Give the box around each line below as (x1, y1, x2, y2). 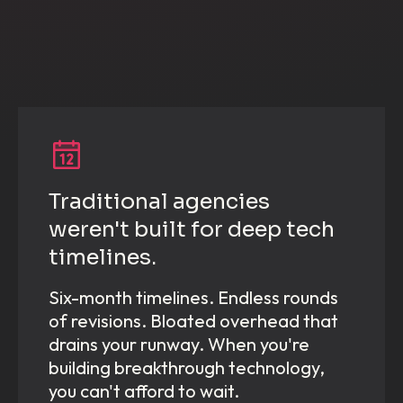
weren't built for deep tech (49, 216, 335, 244)
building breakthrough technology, (49, 356, 325, 380)
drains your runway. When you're (49, 333, 309, 356)
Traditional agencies (49, 188, 270, 216)
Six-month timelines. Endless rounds (49, 286, 338, 309)
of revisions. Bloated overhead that (49, 309, 338, 333)
